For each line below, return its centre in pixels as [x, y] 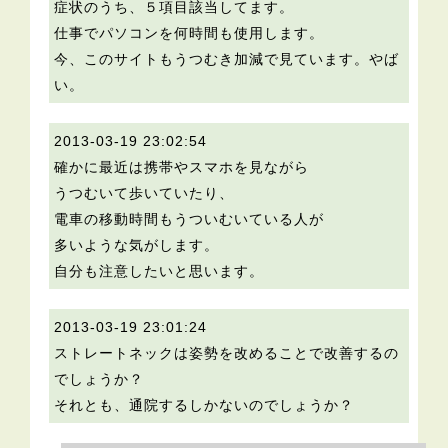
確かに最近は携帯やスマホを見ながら [182, 167]
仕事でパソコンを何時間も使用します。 [189, 33]
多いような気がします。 [137, 245]
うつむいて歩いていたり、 [144, 193]
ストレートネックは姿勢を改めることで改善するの [227, 353]
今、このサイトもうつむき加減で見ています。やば [227, 59]
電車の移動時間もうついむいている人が [189, 219]
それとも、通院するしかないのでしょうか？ [204, 405]
